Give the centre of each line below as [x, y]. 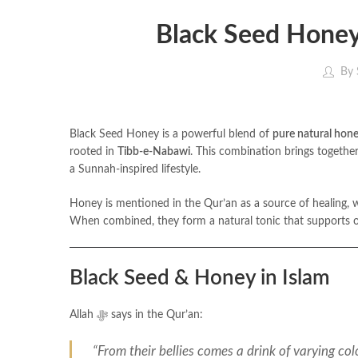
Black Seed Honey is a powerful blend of [171, 134]
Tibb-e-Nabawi [154, 151]
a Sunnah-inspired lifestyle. [135, 169]
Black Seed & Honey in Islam [200, 278]
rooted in [93, 151]
